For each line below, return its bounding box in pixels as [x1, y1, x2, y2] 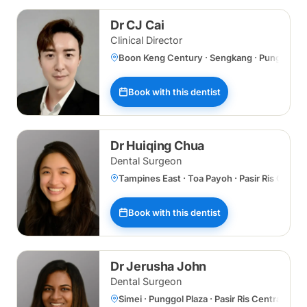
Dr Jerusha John [110, 259, 207, 273]
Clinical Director [110, 34, 182, 46]
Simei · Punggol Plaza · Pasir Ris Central [119, 293, 283, 304]
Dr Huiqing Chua [110, 138, 205, 153]
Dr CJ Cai [110, 18, 164, 32]
